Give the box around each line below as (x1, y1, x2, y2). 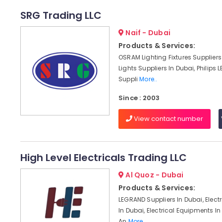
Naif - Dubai (124, 28, 170, 38)
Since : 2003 (118, 93, 160, 103)
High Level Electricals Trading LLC (20, 151, 187, 165)
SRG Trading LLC (20, 8, 102, 22)
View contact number (132, 114, 203, 123)
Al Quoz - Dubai (124, 170, 184, 180)
